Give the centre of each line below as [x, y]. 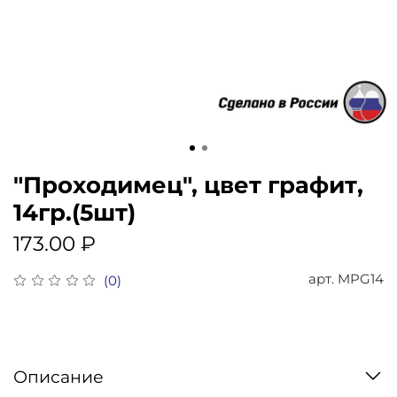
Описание [58, 377]
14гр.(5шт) [74, 212]
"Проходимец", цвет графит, [188, 184]
